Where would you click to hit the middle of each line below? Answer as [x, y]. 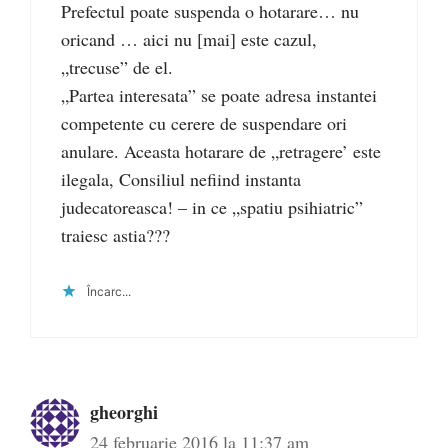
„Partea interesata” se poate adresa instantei [219, 95]
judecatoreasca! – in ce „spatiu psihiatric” [212, 207]
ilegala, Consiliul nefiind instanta [181, 179]
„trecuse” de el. [117, 67]
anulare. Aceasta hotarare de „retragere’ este [221, 151]
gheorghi [124, 412]
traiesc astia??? [115, 235]
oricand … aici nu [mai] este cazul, [189, 39]
